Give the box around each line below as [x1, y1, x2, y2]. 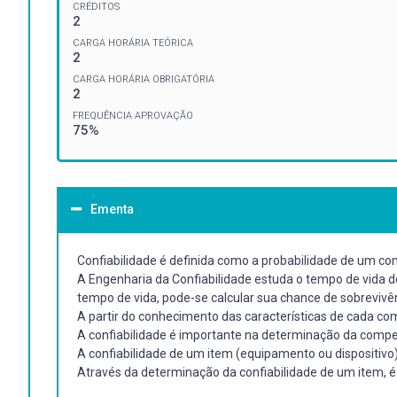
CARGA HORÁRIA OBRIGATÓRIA [73, 73, 214, 85]
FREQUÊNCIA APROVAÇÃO [73, 109, 193, 121]
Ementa [90, 201, 134, 216]
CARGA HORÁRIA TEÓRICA [73, 36, 193, 49]
